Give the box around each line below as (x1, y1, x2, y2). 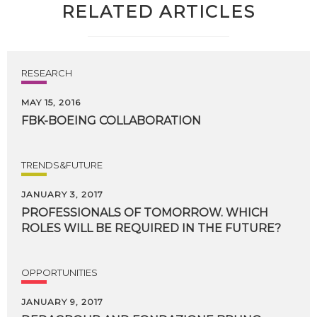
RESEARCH (21, 67, 72, 79)
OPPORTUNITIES (21, 267, 98, 278)
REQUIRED (115, 221, 179, 235)
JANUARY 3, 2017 (21, 189, 103, 200)
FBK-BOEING (21, 114, 96, 127)
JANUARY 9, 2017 (21, 296, 103, 307)
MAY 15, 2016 (21, 97, 81, 108)
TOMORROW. (144, 206, 223, 219)
